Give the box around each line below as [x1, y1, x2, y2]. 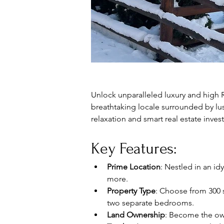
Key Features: [91, 140, 176, 157]
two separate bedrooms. [107, 198, 194, 207]
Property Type [107, 186, 155, 195]
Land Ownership [107, 210, 165, 219]
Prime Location [107, 162, 160, 171]
